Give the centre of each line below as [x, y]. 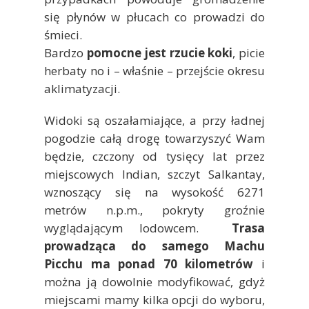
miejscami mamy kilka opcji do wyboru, [154, 299]
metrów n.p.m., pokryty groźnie [154, 210]
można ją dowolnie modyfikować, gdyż [154, 281]
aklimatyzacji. [82, 88]
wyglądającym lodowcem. [138, 228]
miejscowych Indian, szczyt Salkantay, [154, 174]
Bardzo [64, 52]
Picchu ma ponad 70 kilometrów [149, 263]
